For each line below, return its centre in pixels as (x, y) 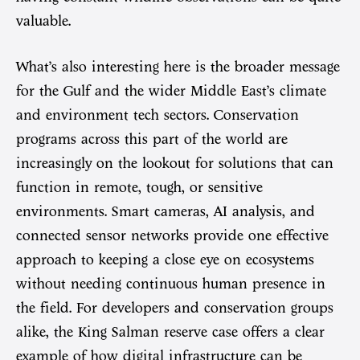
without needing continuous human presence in (171, 284)
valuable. (43, 20)
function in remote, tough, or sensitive (139, 188)
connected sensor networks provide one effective (172, 236)
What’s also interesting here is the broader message (178, 67)
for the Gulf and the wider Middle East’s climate (171, 91)
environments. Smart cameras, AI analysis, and (166, 212)
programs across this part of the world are (152, 139)
